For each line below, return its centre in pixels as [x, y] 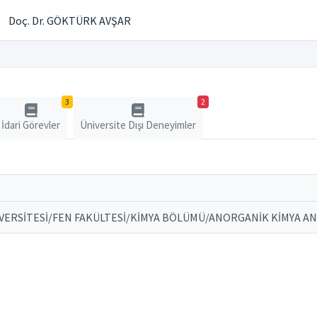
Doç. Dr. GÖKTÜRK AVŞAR [70, 21]
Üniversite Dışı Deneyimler [138, 125]
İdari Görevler [31, 125]
